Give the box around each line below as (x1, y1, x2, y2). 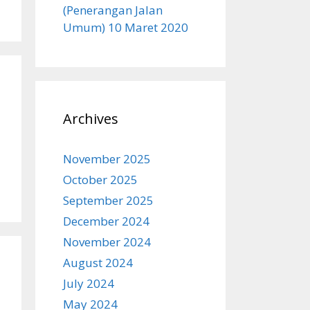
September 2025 (63, 192, 154, 208)
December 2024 (63, 213, 149, 229)
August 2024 (63, 255, 133, 271)
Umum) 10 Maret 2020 (63, 19, 188, 35)
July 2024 (63, 275, 114, 291)
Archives (63, 109, 118, 128)
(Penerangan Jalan (63, 2, 163, 18)
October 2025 (63, 172, 138, 188)
